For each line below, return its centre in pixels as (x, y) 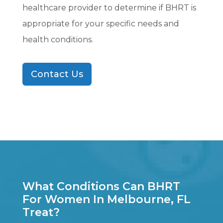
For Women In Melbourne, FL (106, 200)
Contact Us (57, 74)
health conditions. (57, 40)
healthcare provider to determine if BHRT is (109, 8)
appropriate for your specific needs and (101, 24)
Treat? (41, 213)
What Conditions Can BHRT (101, 187)
